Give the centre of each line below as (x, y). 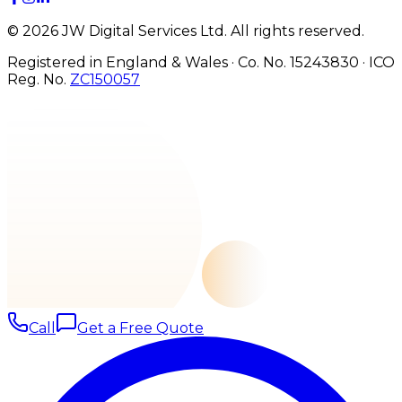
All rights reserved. (297, 31)
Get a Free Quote (140, 328)
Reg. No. (37, 80)
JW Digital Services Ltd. (143, 31)
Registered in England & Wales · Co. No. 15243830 (183, 63)
